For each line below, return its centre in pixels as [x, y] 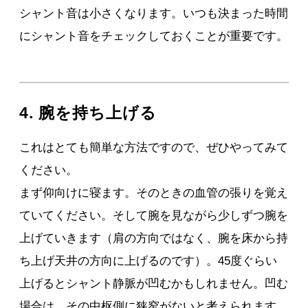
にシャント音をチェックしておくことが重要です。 [154, 36]
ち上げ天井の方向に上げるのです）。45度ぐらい [148, 261]
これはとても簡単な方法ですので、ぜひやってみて [154, 148]
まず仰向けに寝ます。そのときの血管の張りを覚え [154, 193]
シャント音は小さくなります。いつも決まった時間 [154, 14]
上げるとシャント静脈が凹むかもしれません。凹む [154, 284]
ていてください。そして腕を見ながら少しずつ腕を [154, 216]
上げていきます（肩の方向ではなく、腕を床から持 [154, 239]
